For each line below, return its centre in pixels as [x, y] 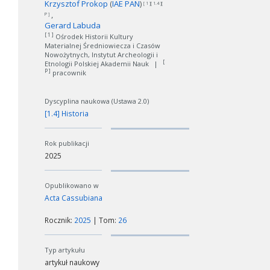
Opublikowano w [72, 185]
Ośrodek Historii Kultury [93, 36]
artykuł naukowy [72, 262]
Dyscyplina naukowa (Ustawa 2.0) [97, 101]
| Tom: [105, 220]
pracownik [68, 73]
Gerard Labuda [73, 25]
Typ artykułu [65, 250]
